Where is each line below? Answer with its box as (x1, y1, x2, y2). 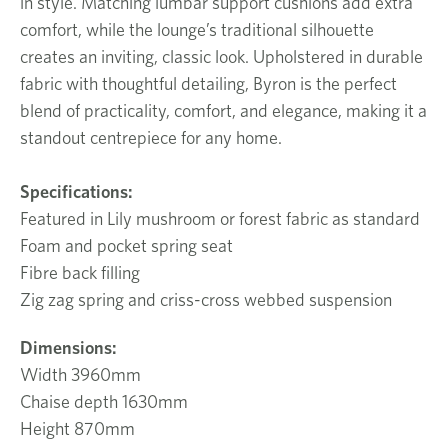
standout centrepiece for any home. (20, 126, 282, 148)
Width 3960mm (20, 363, 141, 385)
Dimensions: (20, 336, 117, 358)
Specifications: (20, 180, 133, 202)
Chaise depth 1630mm (20, 390, 188, 412)
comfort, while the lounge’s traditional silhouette (20, 18, 374, 40)
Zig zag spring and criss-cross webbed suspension (20, 288, 395, 310)
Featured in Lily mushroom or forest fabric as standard (20, 207, 420, 229)
